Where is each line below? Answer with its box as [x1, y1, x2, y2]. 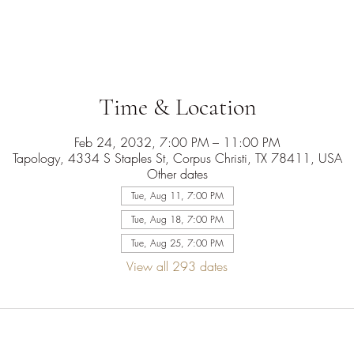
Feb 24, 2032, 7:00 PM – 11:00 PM [74, 134, 280, 151]
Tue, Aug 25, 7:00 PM [130, 236, 224, 250]
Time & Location [98, 92, 256, 122]
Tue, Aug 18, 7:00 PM [130, 213, 224, 226]
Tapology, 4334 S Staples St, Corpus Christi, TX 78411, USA [12, 149, 342, 167]
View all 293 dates [126, 258, 228, 275]
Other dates [146, 165, 208, 183]
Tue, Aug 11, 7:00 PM [130, 189, 224, 202]
